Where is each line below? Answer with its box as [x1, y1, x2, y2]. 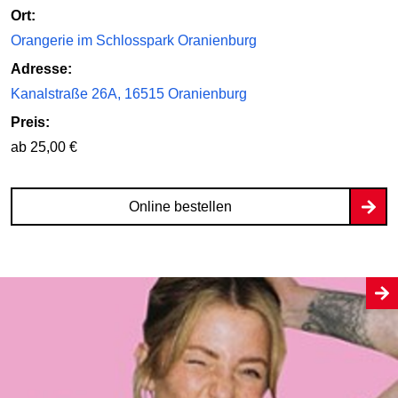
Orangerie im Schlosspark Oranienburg [11, 33, 257, 49]
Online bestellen [128, 199, 232, 215]
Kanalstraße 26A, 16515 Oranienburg [11, 86, 247, 102]
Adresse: [11, 61, 72, 77]
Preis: [11, 115, 50, 131]
